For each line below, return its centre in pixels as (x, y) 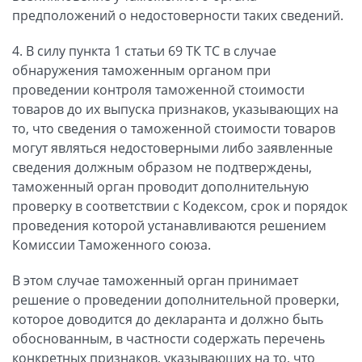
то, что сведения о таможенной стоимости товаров (174, 128)
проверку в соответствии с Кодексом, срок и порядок (180, 206)
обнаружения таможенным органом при (141, 70)
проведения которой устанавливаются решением (169, 225)
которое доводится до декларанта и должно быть (168, 319)
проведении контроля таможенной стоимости (158, 89)
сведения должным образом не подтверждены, (162, 167)
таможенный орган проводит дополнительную (160, 186)
